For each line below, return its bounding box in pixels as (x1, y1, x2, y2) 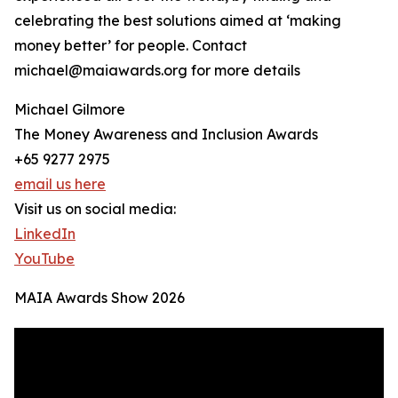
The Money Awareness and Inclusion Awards (14, 125, 318, 144)
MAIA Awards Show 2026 (14, 289, 185, 307)
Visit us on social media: (14, 200, 176, 219)
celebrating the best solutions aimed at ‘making (14, 12, 341, 30)
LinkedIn (14, 225, 76, 243)
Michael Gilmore (14, 100, 125, 119)
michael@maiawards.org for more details (14, 61, 300, 80)
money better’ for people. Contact (14, 36, 247, 55)
